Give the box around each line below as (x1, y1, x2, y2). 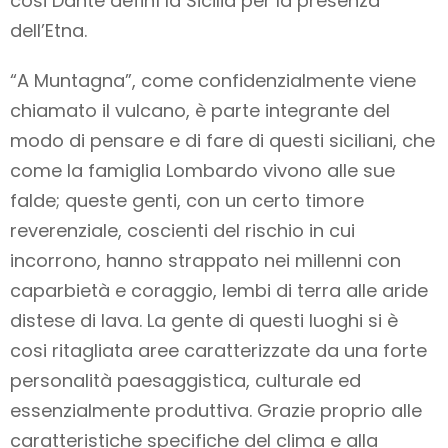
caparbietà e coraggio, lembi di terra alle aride (10, 278, 428, 304)
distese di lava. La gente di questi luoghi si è (10, 308, 398, 334)
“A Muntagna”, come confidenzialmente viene (10, 68, 416, 94)
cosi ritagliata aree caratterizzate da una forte (10, 338, 427, 364)
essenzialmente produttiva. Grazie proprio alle (10, 398, 422, 424)
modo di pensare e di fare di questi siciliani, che (10, 128, 435, 154)
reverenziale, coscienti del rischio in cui (10, 218, 355, 244)
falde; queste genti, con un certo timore (10, 188, 364, 214)
